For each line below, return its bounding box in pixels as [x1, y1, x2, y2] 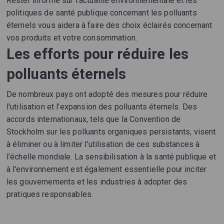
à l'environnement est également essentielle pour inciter [6, 164, 207, 174]
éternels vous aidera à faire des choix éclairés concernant [6, 20, 212, 30]
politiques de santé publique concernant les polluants [6, 8, 197, 18]
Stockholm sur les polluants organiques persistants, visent [6, 127, 216, 137]
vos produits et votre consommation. [6, 33, 137, 43]
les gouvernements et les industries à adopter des [6, 177, 187, 187]
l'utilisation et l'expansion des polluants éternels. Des [6, 102, 197, 112]
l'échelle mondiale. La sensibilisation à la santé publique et [6, 152, 216, 162]
